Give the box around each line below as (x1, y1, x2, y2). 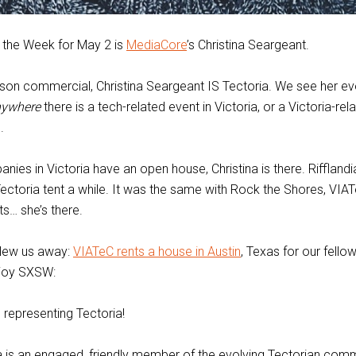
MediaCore (126, 37, 187, 52)
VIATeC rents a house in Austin (73, 244, 241, 259)
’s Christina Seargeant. (187, 37, 309, 52)
